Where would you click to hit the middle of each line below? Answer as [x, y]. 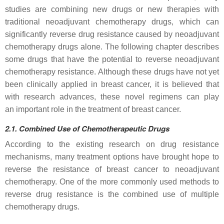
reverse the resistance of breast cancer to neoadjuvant [112, 169]
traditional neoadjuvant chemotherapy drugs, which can [112, 21]
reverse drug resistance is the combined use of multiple [112, 194]
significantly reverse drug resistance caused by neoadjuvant [112, 34]
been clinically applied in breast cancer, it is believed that [112, 84]
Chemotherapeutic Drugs [125, 128]
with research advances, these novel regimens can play [112, 96]
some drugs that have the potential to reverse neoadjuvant [112, 59]
